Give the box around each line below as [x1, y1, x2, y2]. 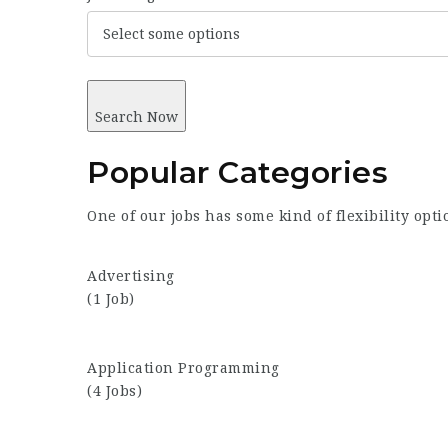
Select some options [103, 26, 240, 42]
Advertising [87, 268, 175, 284]
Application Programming [87, 360, 280, 376]
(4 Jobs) [87, 383, 142, 399]
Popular [87, 154, 210, 191]
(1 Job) [87, 291, 135, 307]
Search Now [95, 109, 178, 125]
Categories [209, 154, 388, 191]
